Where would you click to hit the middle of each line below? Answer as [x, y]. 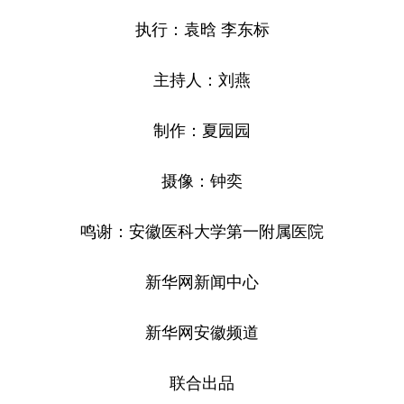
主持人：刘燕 [202, 79]
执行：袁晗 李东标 [202, 28]
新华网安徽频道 [202, 331]
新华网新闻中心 [202, 281]
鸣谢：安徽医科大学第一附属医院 [202, 230]
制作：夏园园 [202, 129]
